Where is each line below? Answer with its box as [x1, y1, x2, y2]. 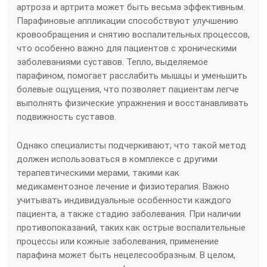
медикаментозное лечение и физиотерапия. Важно [17, 181, 230, 192]
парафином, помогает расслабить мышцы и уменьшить [17, 70, 248, 81]
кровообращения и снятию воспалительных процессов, [17, 29, 250, 40]
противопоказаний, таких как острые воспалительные [17, 222, 246, 233]
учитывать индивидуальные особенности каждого [17, 194, 232, 206]
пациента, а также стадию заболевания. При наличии [17, 208, 241, 219]
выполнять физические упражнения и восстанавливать [17, 97, 249, 108]
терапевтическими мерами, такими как [17, 167, 180, 178]
